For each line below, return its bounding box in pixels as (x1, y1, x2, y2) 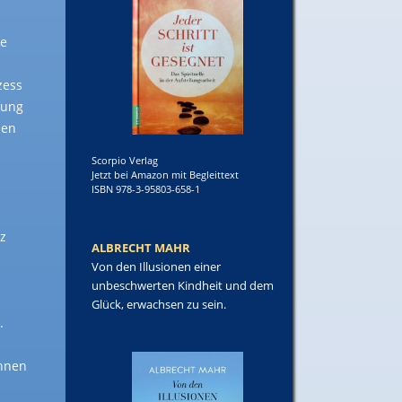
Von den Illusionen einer (92, 258, 222, 275)
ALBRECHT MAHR (92, 239, 191, 256)
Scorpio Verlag (92, 153, 159, 167)
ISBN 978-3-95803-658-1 (92, 181, 201, 196)
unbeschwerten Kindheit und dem (92, 276, 275, 293)
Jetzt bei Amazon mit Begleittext (92, 167, 240, 181)
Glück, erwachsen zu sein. (92, 295, 227, 312)
